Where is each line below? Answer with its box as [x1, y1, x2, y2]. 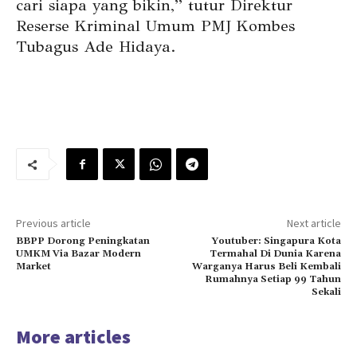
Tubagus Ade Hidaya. [16, 37, 175, 57]
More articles [16, 324, 131, 350]
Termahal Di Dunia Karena [209, 248, 341, 261]
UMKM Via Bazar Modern [16, 248, 141, 261]
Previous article [16, 216, 91, 231]
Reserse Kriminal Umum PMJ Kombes [16, 16, 295, 37]
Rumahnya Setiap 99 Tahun [204, 273, 341, 286]
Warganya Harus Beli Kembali [191, 261, 341, 273]
